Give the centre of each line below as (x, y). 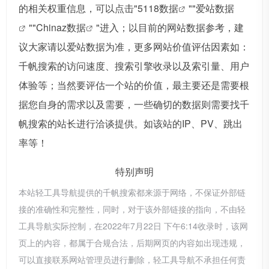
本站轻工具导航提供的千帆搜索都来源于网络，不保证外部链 (132, 192)
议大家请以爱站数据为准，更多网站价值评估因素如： (134, 47)
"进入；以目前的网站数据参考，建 (170, 28)
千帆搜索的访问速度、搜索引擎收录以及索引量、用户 (134, 66)
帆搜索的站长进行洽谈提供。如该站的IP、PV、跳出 (131, 124)
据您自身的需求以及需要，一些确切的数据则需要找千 (134, 104)
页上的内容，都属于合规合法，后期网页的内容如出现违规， (132, 243)
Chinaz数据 (61, 28)
